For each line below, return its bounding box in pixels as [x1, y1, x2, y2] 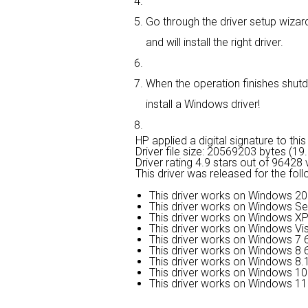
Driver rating [135, 156, 195, 169]
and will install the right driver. [146, 36, 283, 49]
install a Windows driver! [146, 98, 260, 111]
